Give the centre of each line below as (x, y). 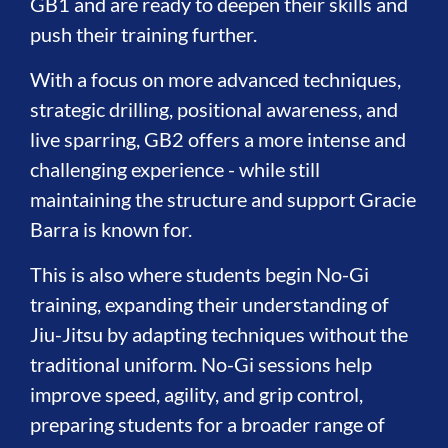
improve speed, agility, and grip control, (196, 394)
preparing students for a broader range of (207, 424)
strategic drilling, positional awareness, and (214, 109)
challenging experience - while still (175, 169)
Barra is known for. (111, 229)
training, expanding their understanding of (209, 304)
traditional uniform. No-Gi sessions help (201, 364)
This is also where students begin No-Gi (199, 274)
